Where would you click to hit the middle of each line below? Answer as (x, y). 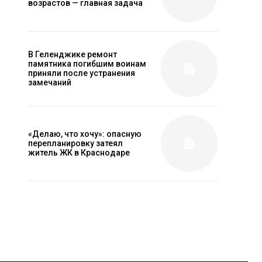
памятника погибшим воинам (87, 64)
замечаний (50, 83)
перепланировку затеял (75, 144)
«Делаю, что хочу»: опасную (85, 134)
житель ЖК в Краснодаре (79, 153)
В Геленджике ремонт (73, 55)
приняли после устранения (82, 73)
